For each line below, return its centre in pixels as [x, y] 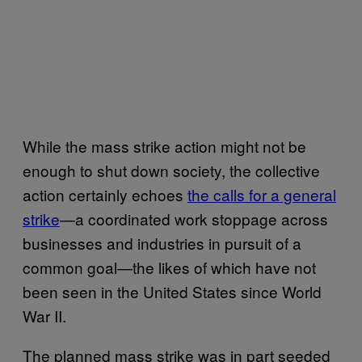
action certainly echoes [105, 194]
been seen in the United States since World [172, 291]
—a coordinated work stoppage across [194, 218]
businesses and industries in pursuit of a [162, 242]
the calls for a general [262, 194]
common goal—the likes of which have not [169, 267]
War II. [44, 315]
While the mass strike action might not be [164, 145]
